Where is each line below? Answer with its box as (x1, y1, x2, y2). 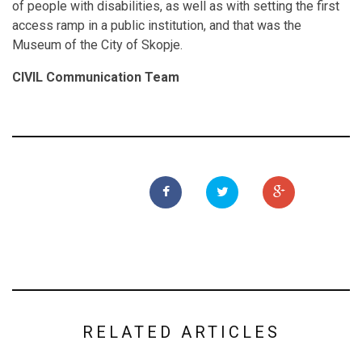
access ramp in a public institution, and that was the (12, 18, 301, 34)
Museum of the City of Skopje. (12, 37, 183, 53)
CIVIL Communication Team (12, 69, 179, 86)
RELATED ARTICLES (82, 322, 280, 343)
